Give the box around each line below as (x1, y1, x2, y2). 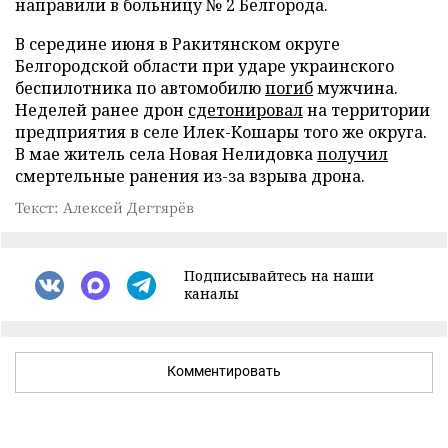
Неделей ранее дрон (15, 99, 188, 121)
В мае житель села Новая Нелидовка (15, 143, 317, 165)
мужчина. (313, 77, 398, 99)
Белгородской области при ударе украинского (15, 55, 394, 77)
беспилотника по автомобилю (15, 77, 265, 99)
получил (317, 143, 388, 165)
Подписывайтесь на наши (184, 266, 374, 285)
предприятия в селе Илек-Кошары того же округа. (15, 121, 427, 143)
